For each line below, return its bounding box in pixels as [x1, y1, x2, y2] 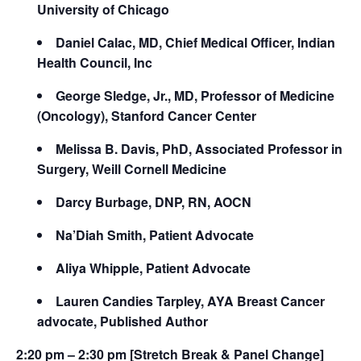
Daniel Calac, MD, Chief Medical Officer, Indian [55, 32, 335, 52]
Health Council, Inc [36, 52, 152, 72]
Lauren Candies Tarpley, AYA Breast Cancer [55, 291, 325, 310]
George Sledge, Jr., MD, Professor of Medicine [55, 85, 334, 105]
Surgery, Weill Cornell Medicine [36, 159, 226, 178]
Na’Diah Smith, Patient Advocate [55, 225, 254, 244]
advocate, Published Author [36, 311, 208, 330]
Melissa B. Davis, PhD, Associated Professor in [55, 139, 342, 158]
